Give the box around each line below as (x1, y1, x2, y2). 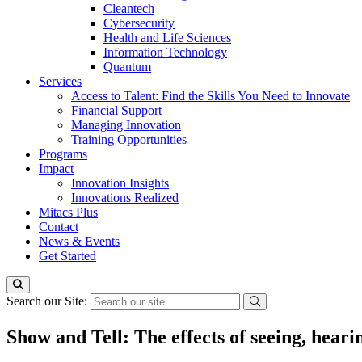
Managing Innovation (71, 118, 181, 132)
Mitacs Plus (39, 205, 98, 219)
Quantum (103, 60, 151, 74)
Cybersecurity (103, 16, 175, 30)
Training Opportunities (71, 133, 187, 146)
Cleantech (103, 2, 154, 15)
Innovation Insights (71, 176, 169, 190)
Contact (39, 220, 78, 234)
